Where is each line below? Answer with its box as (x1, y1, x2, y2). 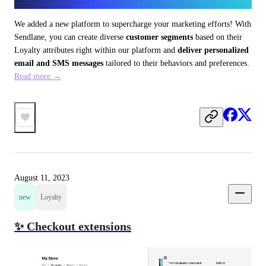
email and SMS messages (14, 58, 103, 68)
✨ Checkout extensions (14, 219, 131, 233)
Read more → (14, 71, 61, 81)
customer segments (126, 32, 193, 42)
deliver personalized (178, 45, 249, 55)
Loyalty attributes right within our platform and (14, 45, 178, 55)
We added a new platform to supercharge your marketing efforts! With (14, 19, 251, 28)
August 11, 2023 (14, 173, 69, 182)
